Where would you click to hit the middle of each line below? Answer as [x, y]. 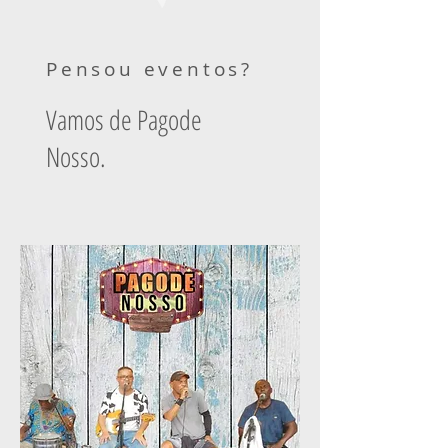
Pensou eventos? [149, 69]
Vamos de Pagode [124, 119]
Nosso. [79, 156]
